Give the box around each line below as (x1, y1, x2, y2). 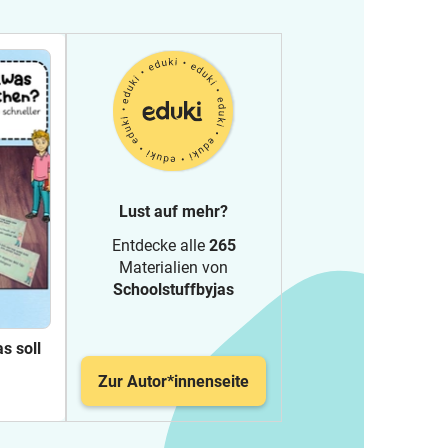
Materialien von (119, 258, 228, 277)
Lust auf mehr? (119, 202, 228, 221)
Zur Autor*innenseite (98, 371, 249, 391)
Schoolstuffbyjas (113, 280, 234, 299)
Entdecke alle (111, 236, 209, 255)
